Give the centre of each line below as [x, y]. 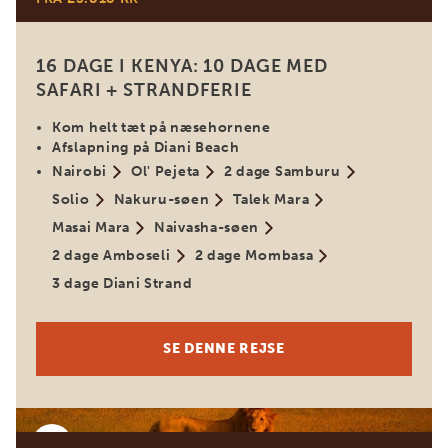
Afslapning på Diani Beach [146, 147]
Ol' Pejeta [165, 171]
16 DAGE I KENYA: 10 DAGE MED [182, 66]
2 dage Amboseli [111, 255]
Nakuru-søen [161, 199]
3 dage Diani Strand [122, 283]
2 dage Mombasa [254, 255]
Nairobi [79, 171]
